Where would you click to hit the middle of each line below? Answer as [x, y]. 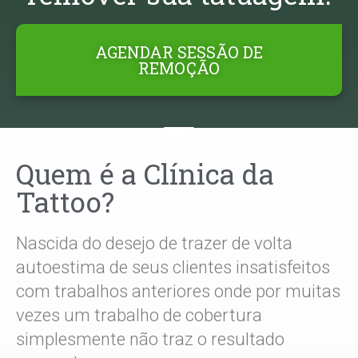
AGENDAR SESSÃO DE [179, 52]
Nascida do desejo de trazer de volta [154, 244]
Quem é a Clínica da [145, 174]
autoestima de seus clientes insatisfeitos [173, 268]
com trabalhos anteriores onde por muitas [178, 292]
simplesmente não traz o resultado [150, 340]
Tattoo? [65, 202]
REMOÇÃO [179, 68]
